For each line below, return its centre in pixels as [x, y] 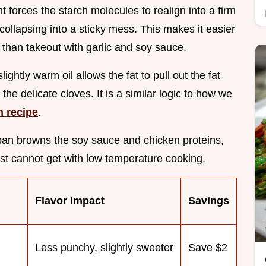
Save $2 [208, 248]
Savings [209, 201]
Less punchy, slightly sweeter [104, 248]
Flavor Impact [70, 201]
